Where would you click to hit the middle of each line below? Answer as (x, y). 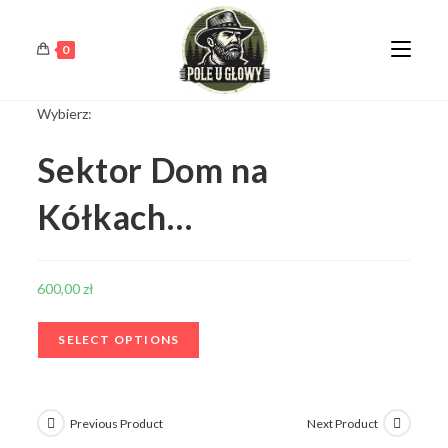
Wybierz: (65, 113)
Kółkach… (115, 216)
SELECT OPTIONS (119, 339)
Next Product (342, 423)
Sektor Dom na (153, 169)
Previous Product (117, 423)
